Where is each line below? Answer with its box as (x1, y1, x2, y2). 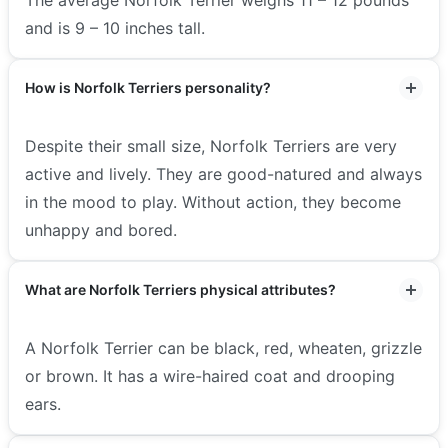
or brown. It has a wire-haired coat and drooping (25, 365, 395, 386)
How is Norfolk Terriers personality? (25, 78, 271, 96)
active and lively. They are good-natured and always (25, 163, 422, 184)
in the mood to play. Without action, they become (25, 191, 401, 212)
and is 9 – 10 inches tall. (25, 17, 205, 38)
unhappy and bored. (25, 219, 182, 240)
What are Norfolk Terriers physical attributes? (25, 280, 336, 298)
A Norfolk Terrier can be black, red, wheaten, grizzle (25, 337, 422, 358)
